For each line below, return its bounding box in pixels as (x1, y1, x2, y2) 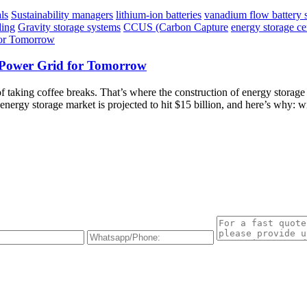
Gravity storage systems (18, 21, 121, 33)
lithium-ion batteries (116, 8, 201, 21)
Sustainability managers (11, 8, 113, 21)
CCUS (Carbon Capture (123, 21, 228, 33)
